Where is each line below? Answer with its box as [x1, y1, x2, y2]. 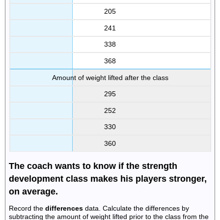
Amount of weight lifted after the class [52, 73, 168, 82]
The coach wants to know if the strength [9, 161, 178, 171]
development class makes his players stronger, [9, 174, 207, 184]
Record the [9, 204, 46, 212]
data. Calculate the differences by [83, 204, 190, 212]
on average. [9, 187, 58, 197]
